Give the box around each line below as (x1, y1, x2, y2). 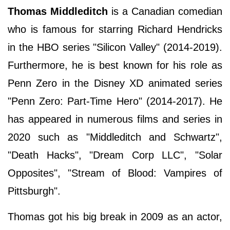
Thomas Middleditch (8, 5, 108, 17)
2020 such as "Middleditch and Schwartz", (8, 131, 222, 143)
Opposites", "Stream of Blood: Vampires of (8, 167, 222, 179)
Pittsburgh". (8, 185, 61, 197)
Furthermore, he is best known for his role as (8, 59, 222, 71)
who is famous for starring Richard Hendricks (8, 23, 222, 35)
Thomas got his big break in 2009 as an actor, (8, 210, 222, 222)
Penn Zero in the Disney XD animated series (8, 77, 222, 89)
